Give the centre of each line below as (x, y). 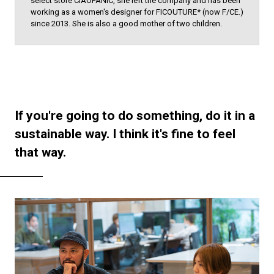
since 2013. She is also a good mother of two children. (126, 23)
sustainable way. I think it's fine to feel (125, 134)
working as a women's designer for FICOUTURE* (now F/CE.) (137, 12)
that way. (40, 152)
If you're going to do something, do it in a (135, 115)
